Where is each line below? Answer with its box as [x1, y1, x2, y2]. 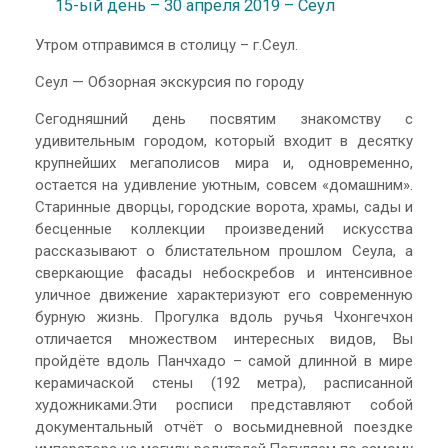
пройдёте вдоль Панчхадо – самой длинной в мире [35, 351, 413, 370]
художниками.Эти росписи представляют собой [35, 395, 413, 414]
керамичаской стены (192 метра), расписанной [35, 373, 413, 392]
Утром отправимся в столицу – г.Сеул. [35, 35, 298, 54]
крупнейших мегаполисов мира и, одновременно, [35, 153, 413, 172]
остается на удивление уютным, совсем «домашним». [35, 175, 413, 194]
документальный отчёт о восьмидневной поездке [35, 417, 413, 436]
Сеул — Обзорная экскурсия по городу [35, 72, 304, 91]
